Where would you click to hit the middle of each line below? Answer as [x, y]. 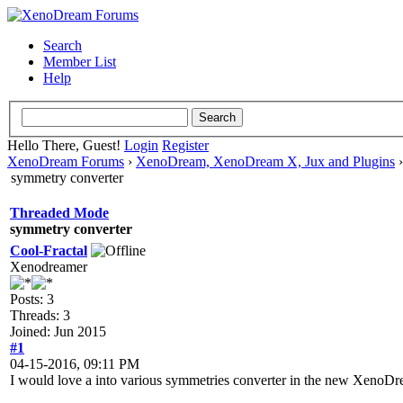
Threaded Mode [59, 212]
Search [63, 45]
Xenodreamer [49, 266]
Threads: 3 [40, 315]
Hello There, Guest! [66, 145]
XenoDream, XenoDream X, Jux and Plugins [265, 161]
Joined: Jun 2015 [58, 331]
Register [185, 145]
